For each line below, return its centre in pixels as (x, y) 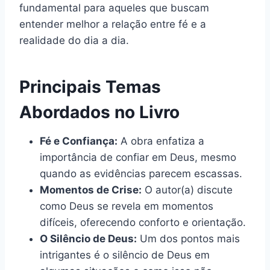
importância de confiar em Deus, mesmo (138, 158)
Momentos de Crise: (91, 190)
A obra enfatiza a (161, 141)
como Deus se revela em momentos (127, 206)
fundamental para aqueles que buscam (114, 8)
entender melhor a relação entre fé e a (113, 24)
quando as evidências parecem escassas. (141, 174)
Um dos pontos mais (188, 239)
